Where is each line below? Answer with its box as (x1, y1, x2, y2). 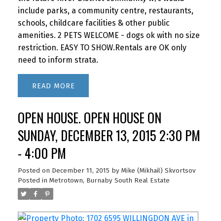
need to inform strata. (17, 55, 98, 65)
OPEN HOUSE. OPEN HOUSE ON (17, 108, 161, 128)
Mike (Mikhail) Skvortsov (121, 167, 196, 175)
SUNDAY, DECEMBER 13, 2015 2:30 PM (17, 126, 200, 146)
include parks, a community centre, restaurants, (17, 6, 193, 16)
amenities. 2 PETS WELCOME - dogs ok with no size (17, 31, 200, 40)
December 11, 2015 (51, 167, 110, 175)
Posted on (17, 167, 52, 175)
